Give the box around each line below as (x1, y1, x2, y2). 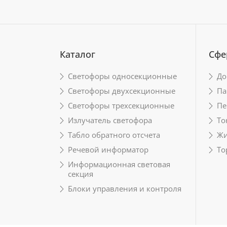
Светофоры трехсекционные (68, 100, 174, 110)
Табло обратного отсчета (68, 130, 160, 140)
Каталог (60, 48, 95, 60)
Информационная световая (68, 159, 170, 169)
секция (68, 169, 93, 179)
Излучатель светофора (68, 115, 152, 125)
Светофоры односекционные (68, 71, 177, 81)
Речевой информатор (68, 144, 148, 155)
